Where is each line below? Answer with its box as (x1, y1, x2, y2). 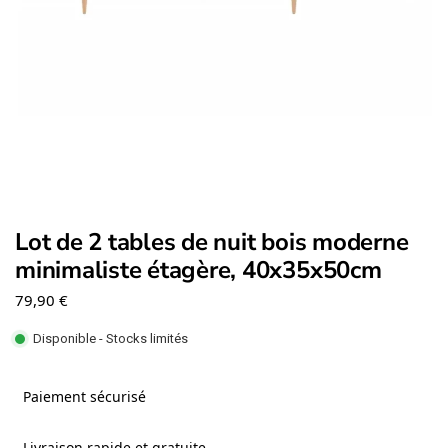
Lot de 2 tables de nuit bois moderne (15, 225, 409, 258)
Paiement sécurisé (15, 386, 146, 406)
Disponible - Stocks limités (33, 331, 188, 347)
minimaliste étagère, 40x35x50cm (15, 253, 382, 286)
